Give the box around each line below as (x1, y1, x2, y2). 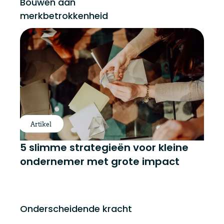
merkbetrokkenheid (20, 9, 108, 22)
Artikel (30, 120, 51, 128)
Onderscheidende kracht (20, 202, 132, 215)
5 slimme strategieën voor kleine (20, 140, 188, 155)
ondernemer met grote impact (20, 154, 179, 169)
